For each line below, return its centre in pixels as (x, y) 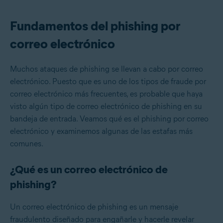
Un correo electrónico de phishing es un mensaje (94, 207)
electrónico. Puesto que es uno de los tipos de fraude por (108, 82)
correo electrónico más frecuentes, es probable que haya (106, 94)
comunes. (27, 144)
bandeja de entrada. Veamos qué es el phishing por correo (109, 119)
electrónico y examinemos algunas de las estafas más (101, 131)
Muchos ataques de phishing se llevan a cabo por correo (107, 69)
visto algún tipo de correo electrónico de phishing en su (106, 107)
